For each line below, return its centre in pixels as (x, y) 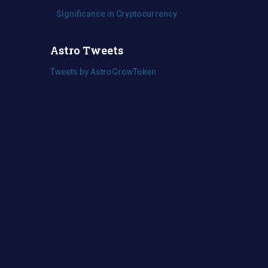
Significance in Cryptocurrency (116, 14)
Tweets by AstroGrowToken (103, 72)
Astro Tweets (86, 50)
